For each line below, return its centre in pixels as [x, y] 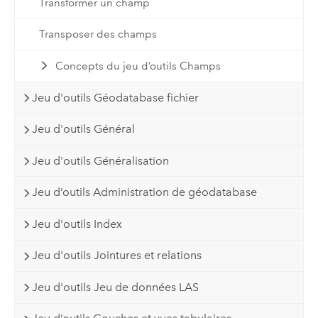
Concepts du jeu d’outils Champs [138, 66]
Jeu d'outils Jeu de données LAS [116, 287]
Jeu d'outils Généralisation [101, 160]
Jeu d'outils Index [77, 224]
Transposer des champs [98, 34]
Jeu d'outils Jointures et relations [117, 256]
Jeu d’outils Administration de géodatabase [145, 192]
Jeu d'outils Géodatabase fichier [116, 97]
